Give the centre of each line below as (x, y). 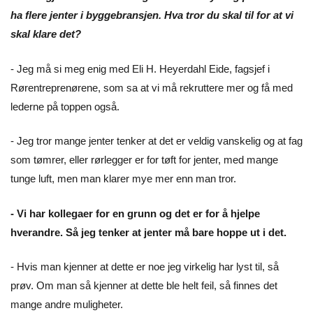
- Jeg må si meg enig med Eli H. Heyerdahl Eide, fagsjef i (140, 68)
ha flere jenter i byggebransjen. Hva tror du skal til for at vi (152, 15)
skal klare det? (47, 34)
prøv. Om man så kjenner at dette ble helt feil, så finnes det (144, 286)
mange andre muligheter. (68, 305)
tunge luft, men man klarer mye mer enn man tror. (125, 179)
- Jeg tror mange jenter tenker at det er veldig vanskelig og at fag (156, 141)
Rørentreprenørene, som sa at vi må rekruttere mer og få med (152, 87)
